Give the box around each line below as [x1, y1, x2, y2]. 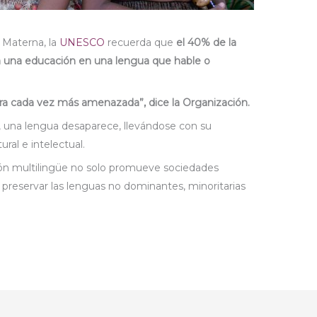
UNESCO [59, 35, 105, 49]
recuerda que [105, 35, 177, 49]
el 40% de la [176, 35, 237, 49]
